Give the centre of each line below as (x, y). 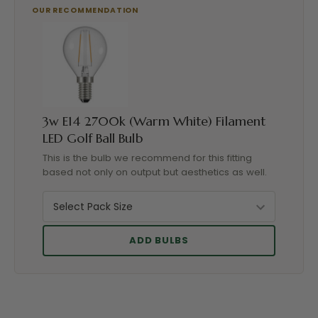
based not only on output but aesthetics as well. (155, 172)
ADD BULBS (159, 241)
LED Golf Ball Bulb (93, 138)
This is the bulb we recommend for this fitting (147, 158)
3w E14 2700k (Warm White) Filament (154, 121)
